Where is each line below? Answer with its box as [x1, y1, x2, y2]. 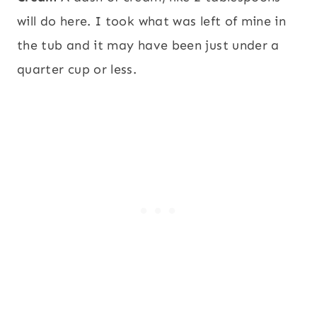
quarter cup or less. [17, 62, 137, 78]
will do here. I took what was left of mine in [17, 13, 287, 30]
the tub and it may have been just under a [17, 38, 279, 54]
